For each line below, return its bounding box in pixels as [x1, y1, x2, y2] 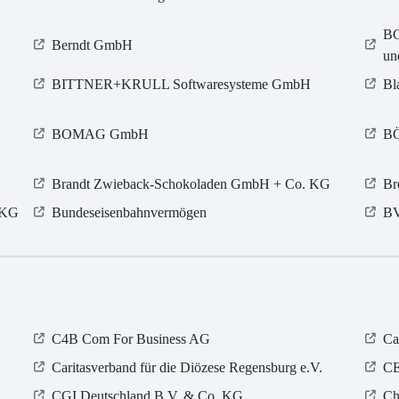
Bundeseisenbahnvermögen [52, 205, 208, 221]
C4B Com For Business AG [52, 331, 211, 347]
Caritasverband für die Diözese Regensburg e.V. [52, 360, 323, 376]
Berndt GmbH [52, 37, 134, 53]
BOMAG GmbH [52, 126, 150, 142]
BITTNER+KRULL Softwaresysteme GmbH [52, 77, 312, 93]
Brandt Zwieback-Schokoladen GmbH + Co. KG [52, 176, 331, 192]
